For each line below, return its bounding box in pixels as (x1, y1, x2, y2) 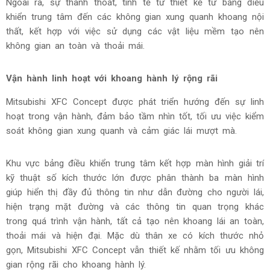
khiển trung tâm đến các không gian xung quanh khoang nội (6, 11, 264, 22)
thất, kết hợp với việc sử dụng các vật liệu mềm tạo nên (6, 25, 264, 37)
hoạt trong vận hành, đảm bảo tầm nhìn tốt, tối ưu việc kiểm (6, 256, 264, 267)
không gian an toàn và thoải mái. (6, 40, 145, 51)
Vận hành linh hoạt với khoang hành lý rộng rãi (6, 218, 218, 229)
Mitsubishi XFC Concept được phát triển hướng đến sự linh (6, 241, 264, 253)
